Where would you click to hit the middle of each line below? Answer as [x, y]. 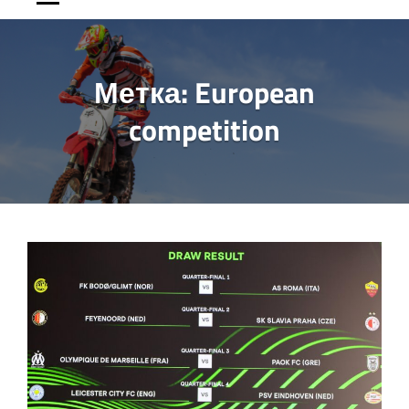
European [255, 92]
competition [204, 130]
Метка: [144, 92]
